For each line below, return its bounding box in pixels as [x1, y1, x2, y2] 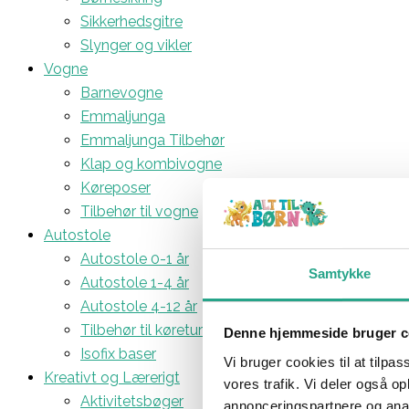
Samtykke [308, 265, 372, 281]
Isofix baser [80, 344, 156, 362]
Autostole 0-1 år [80, 249, 189, 267]
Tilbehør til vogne [80, 202, 198, 220]
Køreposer [80, 178, 151, 196]
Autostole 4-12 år [80, 297, 197, 315]
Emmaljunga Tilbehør [80, 131, 225, 149]
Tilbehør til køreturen [80, 320, 219, 339]
